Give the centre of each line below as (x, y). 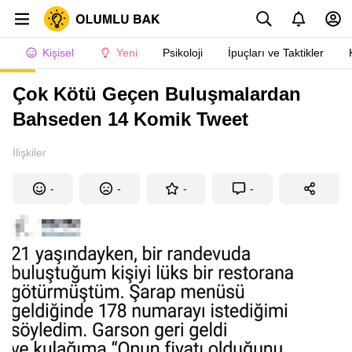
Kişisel (58, 53)
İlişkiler (29, 152)
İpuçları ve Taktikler (276, 53)
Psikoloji (183, 53)
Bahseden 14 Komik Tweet (130, 119)
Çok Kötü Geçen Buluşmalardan (157, 94)
